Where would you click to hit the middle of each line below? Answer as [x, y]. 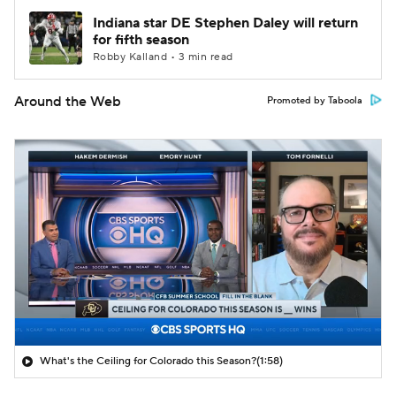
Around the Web [68, 102]
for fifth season [141, 40]
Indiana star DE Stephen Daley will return [225, 23]
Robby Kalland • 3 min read [163, 57]
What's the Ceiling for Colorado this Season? [148, 361]
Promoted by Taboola [315, 101]
